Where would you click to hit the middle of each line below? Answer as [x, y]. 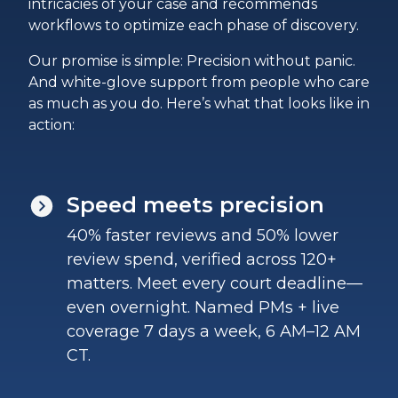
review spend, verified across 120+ [202, 260]
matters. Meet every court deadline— [215, 284]
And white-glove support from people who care [199, 83]
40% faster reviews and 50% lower [203, 236]
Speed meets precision [195, 205]
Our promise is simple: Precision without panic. [192, 61]
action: [52, 125]
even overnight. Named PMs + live [203, 308]
